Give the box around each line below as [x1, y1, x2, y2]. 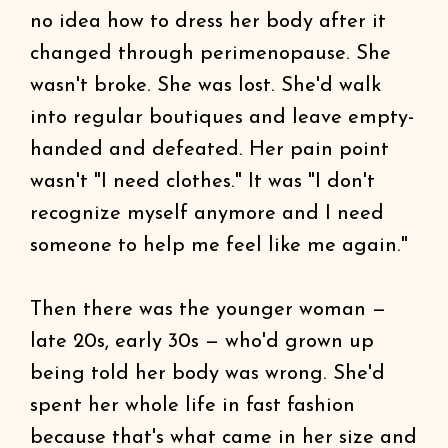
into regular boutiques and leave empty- [30, 108, 414, 128]
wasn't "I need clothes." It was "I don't [30, 172, 375, 192]
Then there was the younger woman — [30, 300, 386, 320]
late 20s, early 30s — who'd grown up [30, 332, 374, 352]
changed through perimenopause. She [30, 44, 391, 64]
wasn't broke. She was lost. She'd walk [30, 76, 381, 96]
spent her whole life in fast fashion [30, 396, 355, 416]
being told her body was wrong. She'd [30, 364, 385, 384]
